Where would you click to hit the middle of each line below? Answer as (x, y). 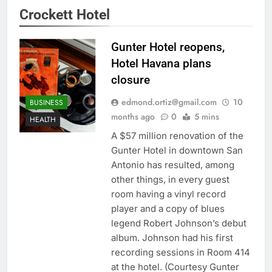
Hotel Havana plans (161, 64)
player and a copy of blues (168, 209)
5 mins (206, 117)
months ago (133, 117)
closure (130, 80)
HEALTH (43, 119)
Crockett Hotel (65, 15)
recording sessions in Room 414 (180, 253)
